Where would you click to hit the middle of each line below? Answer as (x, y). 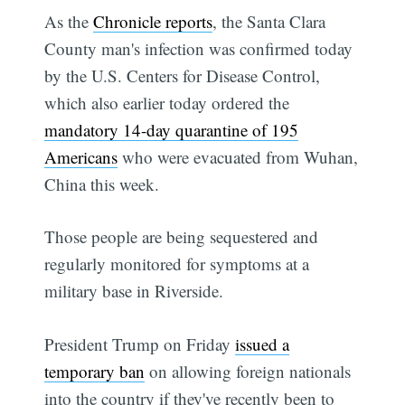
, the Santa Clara (269, 21)
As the (69, 21)
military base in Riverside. (134, 291)
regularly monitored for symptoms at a (177, 264)
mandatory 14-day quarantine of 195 (172, 129)
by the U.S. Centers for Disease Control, (183, 75)
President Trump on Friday (140, 344)
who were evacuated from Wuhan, (238, 156)
